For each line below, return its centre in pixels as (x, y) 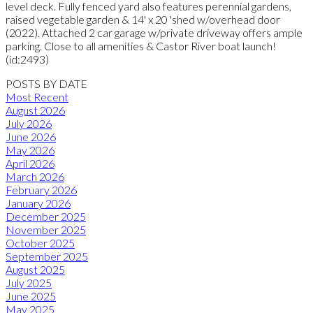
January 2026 (38, 203)
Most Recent (37, 96)
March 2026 (35, 176)
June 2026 (31, 136)
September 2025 (47, 256)
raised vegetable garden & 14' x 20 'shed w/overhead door (143, 19)
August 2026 (35, 110)
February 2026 (41, 189)
